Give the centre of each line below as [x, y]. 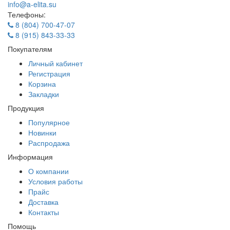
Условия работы [55, 181]
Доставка [43, 202]
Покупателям [30, 49]
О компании [49, 171]
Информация [30, 157]
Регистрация [49, 74]
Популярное [49, 122]
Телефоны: [27, 15]
